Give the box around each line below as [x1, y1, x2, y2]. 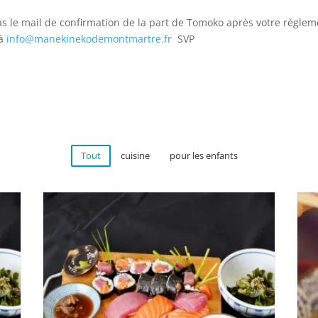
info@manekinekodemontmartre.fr [6, 31, 172, 45]
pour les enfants [169, 148, 238, 162]
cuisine [120, 148, 150, 162]
